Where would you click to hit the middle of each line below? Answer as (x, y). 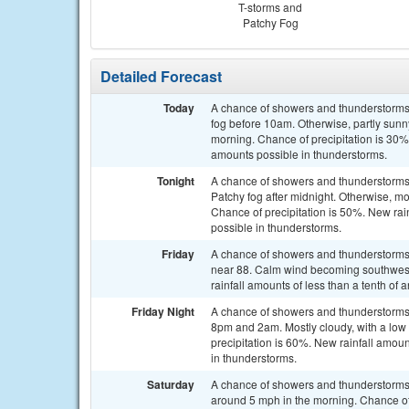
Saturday (171, 384)
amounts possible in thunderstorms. (299, 154)
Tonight (176, 181)
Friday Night (163, 311)
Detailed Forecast (161, 76)
